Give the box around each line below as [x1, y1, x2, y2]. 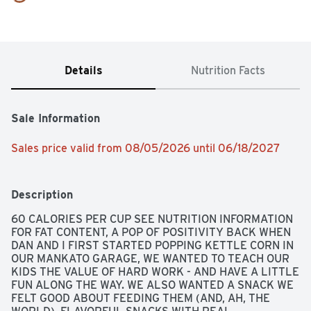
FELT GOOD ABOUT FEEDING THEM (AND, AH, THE [11, 292, 270, 305]
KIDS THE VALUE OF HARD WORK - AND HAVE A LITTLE [11, 265, 299, 279]
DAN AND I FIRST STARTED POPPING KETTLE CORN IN [11, 239, 294, 253]
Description [11, 188, 73, 202]
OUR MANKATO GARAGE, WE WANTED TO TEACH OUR [11, 252, 289, 266]
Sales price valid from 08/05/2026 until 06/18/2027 [11, 142, 280, 155]
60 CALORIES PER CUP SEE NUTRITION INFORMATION [11, 212, 293, 226]
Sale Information [11, 112, 100, 126]
